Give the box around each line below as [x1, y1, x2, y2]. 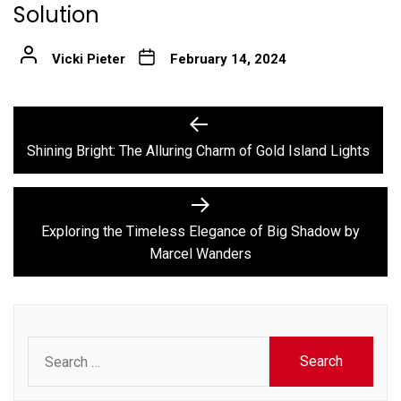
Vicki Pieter [51, 51, 125, 67]
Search [27, 338, 73, 354]
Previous [206, 117, 263, 134]
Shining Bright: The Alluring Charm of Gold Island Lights [27, 142, 370, 159]
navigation [13, 142, 126, 172]
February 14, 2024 [169, 51, 286, 67]
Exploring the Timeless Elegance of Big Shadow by [41, 223, 360, 240]
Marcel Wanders [149, 245, 252, 262]
